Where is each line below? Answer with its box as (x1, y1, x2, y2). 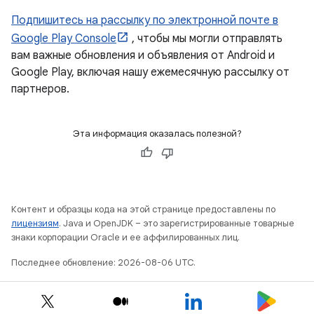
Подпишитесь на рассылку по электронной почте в (11, 13, 278, 27)
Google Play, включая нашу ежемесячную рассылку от (11, 65, 289, 79)
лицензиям (11, 217, 59, 229)
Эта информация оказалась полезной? (72, 128, 242, 139)
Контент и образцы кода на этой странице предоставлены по (11, 203, 275, 215)
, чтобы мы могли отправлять (129, 32, 282, 46)
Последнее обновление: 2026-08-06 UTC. (11, 257, 196, 268)
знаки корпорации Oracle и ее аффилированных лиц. (11, 231, 240, 243)
